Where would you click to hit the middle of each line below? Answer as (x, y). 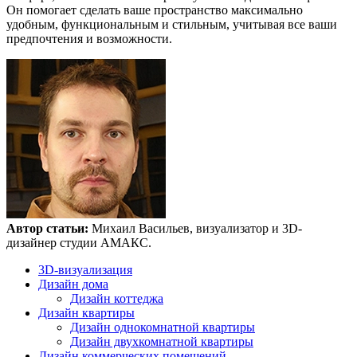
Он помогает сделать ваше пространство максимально (155, 10)
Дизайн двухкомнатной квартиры (162, 342)
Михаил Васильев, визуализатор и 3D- (197, 229)
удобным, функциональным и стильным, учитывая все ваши (172, 25)
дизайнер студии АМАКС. (79, 243)
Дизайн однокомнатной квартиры (163, 328)
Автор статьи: (49, 229)
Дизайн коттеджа (117, 299)
